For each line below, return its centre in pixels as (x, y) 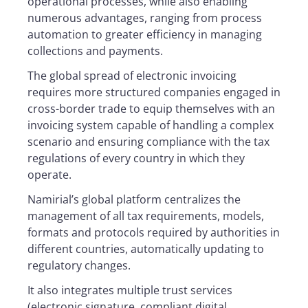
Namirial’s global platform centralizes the (134, 199)
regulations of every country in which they (136, 158)
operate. (49, 175)
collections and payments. (95, 51)
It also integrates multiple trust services (130, 290)
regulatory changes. (79, 265)
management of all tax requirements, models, (146, 216)
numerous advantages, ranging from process (145, 18)
